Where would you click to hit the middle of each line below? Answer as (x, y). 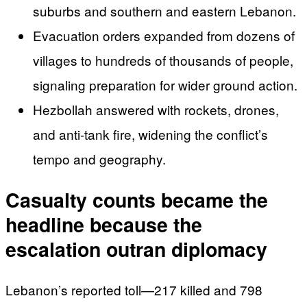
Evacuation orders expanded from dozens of (164, 36)
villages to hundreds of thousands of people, (163, 60)
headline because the (104, 224)
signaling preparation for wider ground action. (165, 85)
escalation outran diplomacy (136, 249)
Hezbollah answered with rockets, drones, (156, 110)
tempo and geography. (99, 159)
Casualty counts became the (137, 199)
